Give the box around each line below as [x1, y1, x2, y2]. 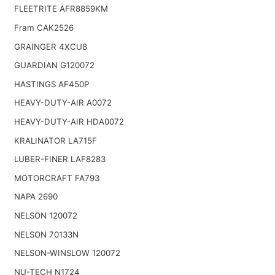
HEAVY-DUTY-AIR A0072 [14, 98, 112, 108]
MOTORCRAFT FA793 [14, 172, 99, 183]
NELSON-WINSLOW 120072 [14, 248, 120, 258]
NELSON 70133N [14, 229, 79, 239]
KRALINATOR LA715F [14, 135, 97, 145]
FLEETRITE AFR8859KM [14, 4, 108, 14]
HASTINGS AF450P [14, 79, 89, 89]
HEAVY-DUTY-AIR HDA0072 [14, 116, 124, 126]
